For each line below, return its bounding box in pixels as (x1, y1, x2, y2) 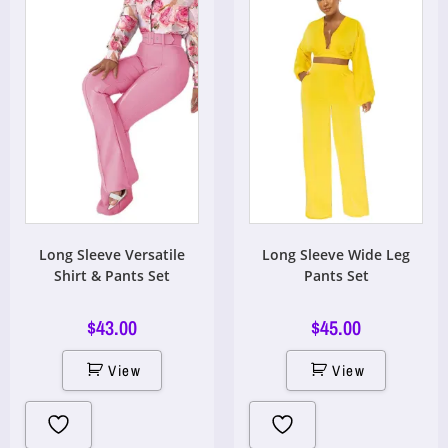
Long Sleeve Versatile (39, 245, 185, 264)
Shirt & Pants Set (54, 266, 170, 285)
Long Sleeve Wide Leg (262, 245, 410, 264)
